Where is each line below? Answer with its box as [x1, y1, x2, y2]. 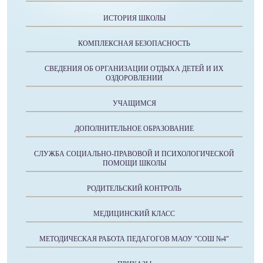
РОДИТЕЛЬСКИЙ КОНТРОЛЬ [87, 184, 181, 193]
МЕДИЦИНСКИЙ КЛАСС [93, 210, 175, 218]
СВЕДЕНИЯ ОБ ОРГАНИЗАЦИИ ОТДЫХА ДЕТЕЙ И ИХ [45, 65, 224, 73]
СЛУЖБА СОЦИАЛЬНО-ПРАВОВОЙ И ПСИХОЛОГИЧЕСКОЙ [34, 150, 234, 159]
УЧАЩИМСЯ [112, 99, 156, 108]
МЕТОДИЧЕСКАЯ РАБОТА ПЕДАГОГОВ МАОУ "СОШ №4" [39, 235, 229, 244]
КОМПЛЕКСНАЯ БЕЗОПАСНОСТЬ [78, 39, 190, 48]
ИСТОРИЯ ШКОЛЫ [103, 14, 166, 23]
